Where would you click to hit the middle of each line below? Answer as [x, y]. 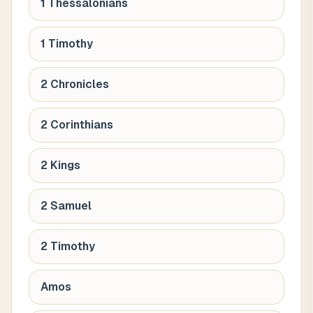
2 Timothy [68, 246]
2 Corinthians [77, 125]
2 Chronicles [75, 84]
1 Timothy [67, 44]
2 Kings [60, 165]
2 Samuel [66, 206]
